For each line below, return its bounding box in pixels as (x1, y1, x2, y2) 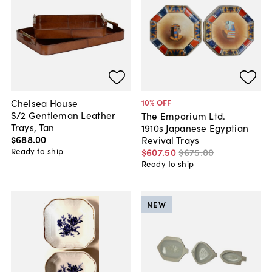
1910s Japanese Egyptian (141, 120, 249, 134)
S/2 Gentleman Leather (10, 107, 116, 121)
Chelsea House (10, 95, 78, 109)
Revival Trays (141, 132, 200, 146)
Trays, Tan (10, 120, 55, 134)
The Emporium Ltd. (141, 108, 226, 122)
